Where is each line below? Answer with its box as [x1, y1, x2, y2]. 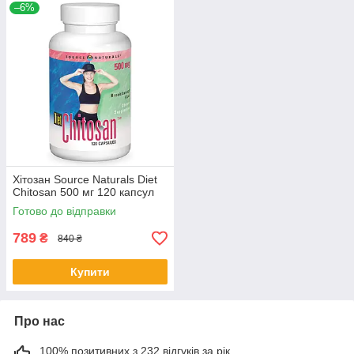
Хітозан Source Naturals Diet [13, 173, 157, 186]
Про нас [14, 314, 65, 329]
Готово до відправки [13, 205, 116, 218]
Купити [70, 265, 110, 279]
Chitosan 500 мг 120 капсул [13, 186, 154, 199]
